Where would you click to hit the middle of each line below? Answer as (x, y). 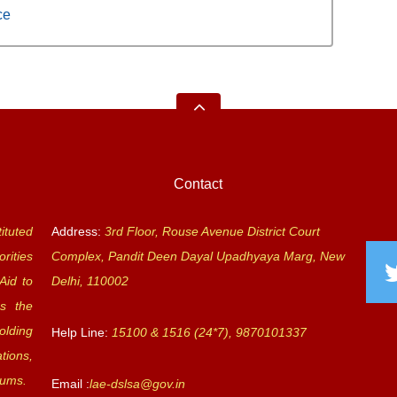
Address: (76, 231)
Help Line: (81, 332)
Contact (198, 184)
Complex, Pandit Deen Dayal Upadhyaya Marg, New (198, 256)
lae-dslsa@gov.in (137, 384)
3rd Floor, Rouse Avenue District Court (212, 231)
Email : (70, 384)
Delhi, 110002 (90, 281)
